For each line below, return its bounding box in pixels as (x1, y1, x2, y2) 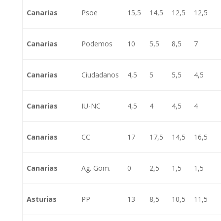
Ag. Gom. (81, 163, 110, 173)
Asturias (27, 194, 57, 204)
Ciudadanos (81, 70, 119, 79)
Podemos (81, 39, 112, 48)
